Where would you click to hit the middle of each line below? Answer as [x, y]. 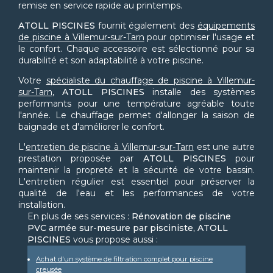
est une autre [224, 147]
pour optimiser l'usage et [200, 37]
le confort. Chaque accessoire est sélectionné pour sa [136, 49]
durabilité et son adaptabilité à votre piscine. [111, 61]
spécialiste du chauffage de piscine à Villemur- [151, 81]
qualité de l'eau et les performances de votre [136, 193]
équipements [226, 26]
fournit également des [146, 26]
